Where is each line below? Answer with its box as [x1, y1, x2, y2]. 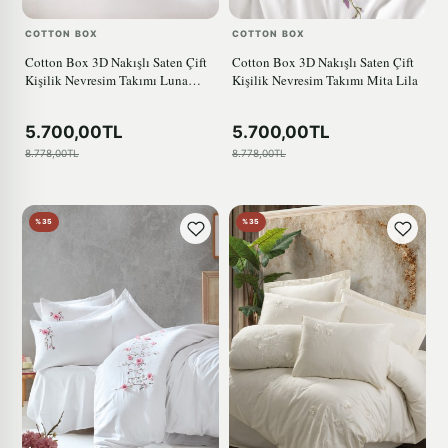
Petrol [25, 89, 57, 108]
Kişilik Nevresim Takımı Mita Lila [232, 71, 418, 90]
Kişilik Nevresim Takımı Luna [25, 71, 188, 90]
